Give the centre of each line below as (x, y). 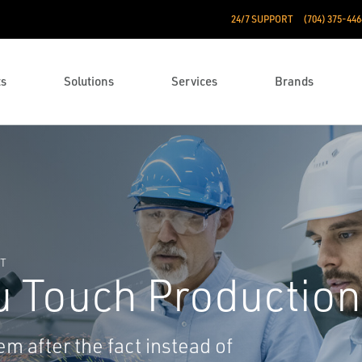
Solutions (89, 81)
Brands (295, 81)
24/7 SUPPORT (262, 19)
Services (195, 81)
